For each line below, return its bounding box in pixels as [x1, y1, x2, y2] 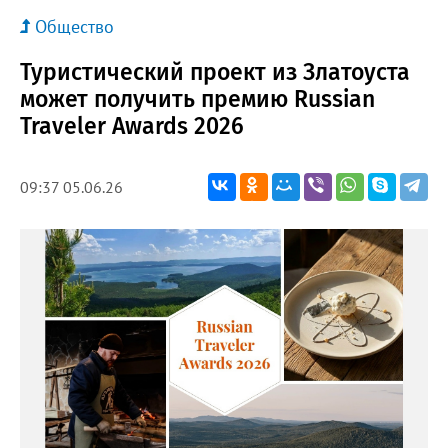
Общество [35, 14, 114, 38]
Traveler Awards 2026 [20, 111, 244, 140]
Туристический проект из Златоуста [20, 57, 410, 86]
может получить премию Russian [20, 84, 375, 113]
